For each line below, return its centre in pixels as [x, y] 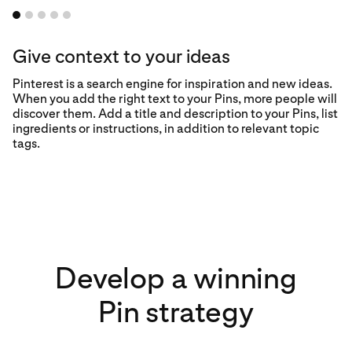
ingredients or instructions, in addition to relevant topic [166, 129]
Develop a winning [176, 278]
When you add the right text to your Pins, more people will [175, 99]
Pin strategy [176, 312]
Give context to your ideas [121, 57]
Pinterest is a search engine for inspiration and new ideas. [172, 84]
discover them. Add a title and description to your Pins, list [175, 114]
